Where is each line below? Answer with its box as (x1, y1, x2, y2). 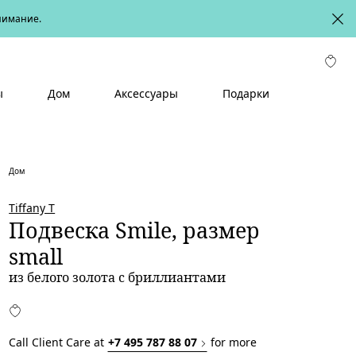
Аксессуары (114, 86, 178, 101)
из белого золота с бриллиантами (9, 269, 226, 287)
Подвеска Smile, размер (9, 215, 261, 246)
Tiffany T (9, 200, 56, 216)
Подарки (222, 86, 269, 101)
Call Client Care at (9, 335, 108, 350)
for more (207, 335, 257, 350)
